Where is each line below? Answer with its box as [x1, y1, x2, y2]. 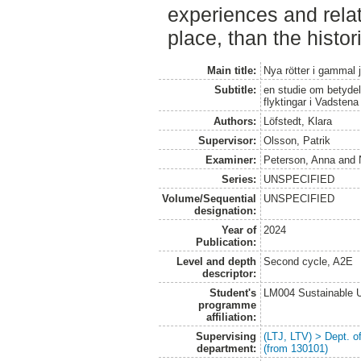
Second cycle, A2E [263, 255, 354, 268]
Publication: [195, 235, 256, 248]
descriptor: [201, 267, 256, 280]
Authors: [213, 114, 256, 127]
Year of [221, 223, 256, 236]
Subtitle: [214, 83, 256, 96]
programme [197, 298, 256, 311]
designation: [193, 204, 256, 217]
